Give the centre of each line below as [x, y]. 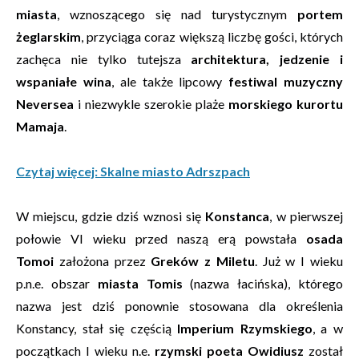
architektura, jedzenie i [267, 59]
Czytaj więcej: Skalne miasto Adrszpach [133, 171]
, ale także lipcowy [170, 81]
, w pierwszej [306, 216]
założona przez [103, 261]
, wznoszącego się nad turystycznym [177, 14]
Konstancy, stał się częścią [97, 328]
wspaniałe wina [64, 81]
